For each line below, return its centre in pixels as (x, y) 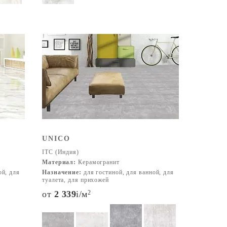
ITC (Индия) (61, 152)
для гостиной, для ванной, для (127, 172)
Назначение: (62, 172)
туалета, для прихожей (75, 180)
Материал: (59, 162)
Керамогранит (98, 162)
